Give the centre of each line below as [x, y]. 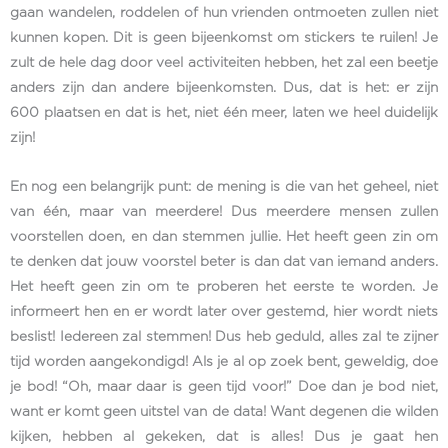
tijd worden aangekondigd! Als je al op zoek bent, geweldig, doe [224, 362]
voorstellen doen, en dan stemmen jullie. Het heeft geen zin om [224, 237]
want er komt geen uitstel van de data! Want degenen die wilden [224, 412]
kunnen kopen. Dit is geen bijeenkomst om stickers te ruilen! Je [224, 38]
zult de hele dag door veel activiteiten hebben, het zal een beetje [224, 63]
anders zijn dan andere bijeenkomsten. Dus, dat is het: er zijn [224, 88]
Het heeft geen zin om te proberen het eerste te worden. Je [224, 287]
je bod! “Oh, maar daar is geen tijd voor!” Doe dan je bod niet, [224, 387]
